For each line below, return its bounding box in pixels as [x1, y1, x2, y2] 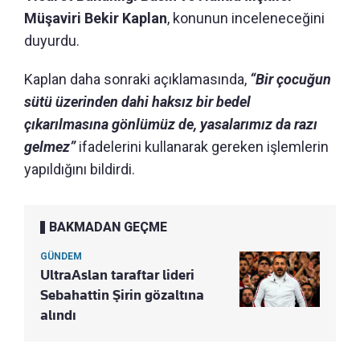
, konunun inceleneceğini [167, 9, 325, 27]
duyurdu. [24, 31, 80, 49]
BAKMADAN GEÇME [49, 219, 167, 235]
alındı [40, 306, 76, 323]
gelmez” [24, 137, 76, 155]
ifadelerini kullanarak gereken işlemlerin [76, 137, 329, 155]
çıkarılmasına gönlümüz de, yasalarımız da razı [24, 115, 317, 133]
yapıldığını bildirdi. [24, 160, 135, 178]
